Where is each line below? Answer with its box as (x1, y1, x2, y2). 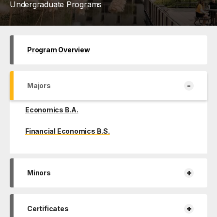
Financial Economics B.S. (25, 126, 110, 135)
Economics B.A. (25, 105, 78, 114)
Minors (27, 168, 51, 177)
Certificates (27, 204, 69, 213)
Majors (27, 81, 51, 90)
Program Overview (27, 45, 90, 54)
